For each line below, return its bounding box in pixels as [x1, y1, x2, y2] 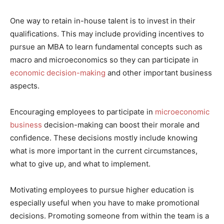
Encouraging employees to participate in [10, 107, 155, 117]
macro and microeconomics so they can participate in [10, 55, 198, 65]
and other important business [105, 68, 212, 78]
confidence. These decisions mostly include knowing [10, 133, 197, 143]
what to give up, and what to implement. [10, 159, 150, 169]
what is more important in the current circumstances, [10, 146, 197, 156]
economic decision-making [10, 68, 105, 78]
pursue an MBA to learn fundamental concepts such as [10, 42, 202, 52]
